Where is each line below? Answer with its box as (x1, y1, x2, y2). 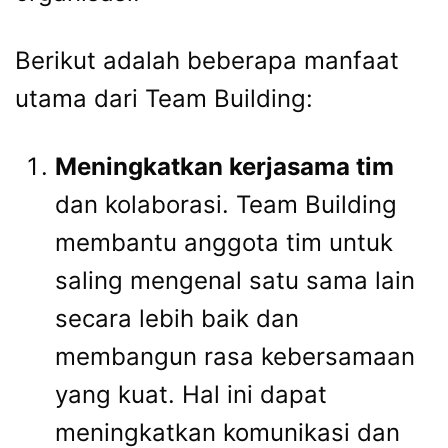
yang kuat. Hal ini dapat (55, 380, 327, 410)
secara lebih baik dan (55, 304, 299, 334)
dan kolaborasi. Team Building (55, 190, 397, 220)
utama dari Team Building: (15, 84, 313, 114)
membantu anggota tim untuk (55, 228, 393, 258)
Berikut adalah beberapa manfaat (15, 46, 399, 76)
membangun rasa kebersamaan (55, 342, 415, 372)
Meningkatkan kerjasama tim (55, 152, 394, 182)
